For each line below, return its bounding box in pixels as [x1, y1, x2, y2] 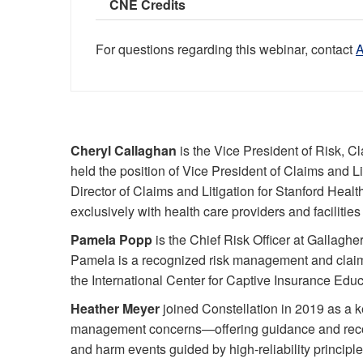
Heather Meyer [70, 299, 160, 318]
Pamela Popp [70, 230, 152, 249]
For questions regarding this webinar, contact [96, 40, 356, 58]
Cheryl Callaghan [70, 141, 177, 160]
